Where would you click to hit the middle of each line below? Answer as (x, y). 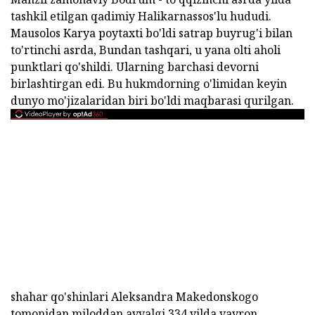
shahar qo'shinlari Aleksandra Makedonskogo (134, 296)
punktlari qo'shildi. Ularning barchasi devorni (135, 66)
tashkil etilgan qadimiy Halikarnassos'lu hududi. (141, 16)
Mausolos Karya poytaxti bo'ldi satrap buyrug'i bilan (152, 33)
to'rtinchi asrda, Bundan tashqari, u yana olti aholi (146, 50)
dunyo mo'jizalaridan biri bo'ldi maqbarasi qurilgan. (152, 100)
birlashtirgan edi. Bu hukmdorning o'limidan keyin (149, 83)
